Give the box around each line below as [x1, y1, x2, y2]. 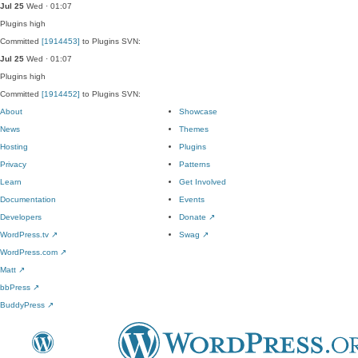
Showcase [179, 107, 217, 116]
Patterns [179, 160, 210, 169]
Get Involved [179, 177, 226, 186]
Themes [179, 125, 209, 133]
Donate [179, 213, 209, 221]
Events [179, 195, 205, 204]
